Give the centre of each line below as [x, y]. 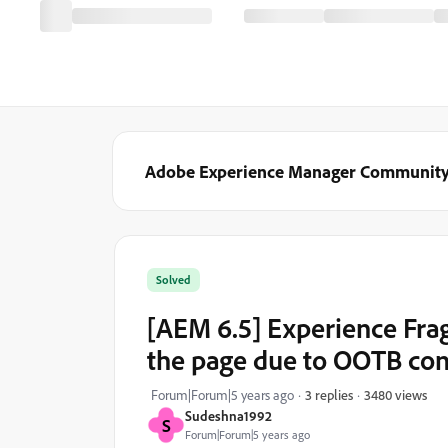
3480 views [395, 394]
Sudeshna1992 [228, 415]
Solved [173, 279]
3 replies [329, 394]
